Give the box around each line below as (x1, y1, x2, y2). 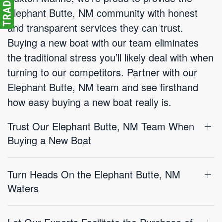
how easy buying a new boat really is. (7, 95, 171, 109)
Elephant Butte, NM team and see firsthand (7, 80, 198, 94)
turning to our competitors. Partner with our (7, 65, 197, 79)
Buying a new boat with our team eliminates (7, 35, 199, 50)
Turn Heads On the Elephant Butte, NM (7, 167, 180, 181)
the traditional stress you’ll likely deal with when (7, 50, 214, 64)
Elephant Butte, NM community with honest (7, 5, 198, 20)
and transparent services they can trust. (7, 20, 183, 35)
